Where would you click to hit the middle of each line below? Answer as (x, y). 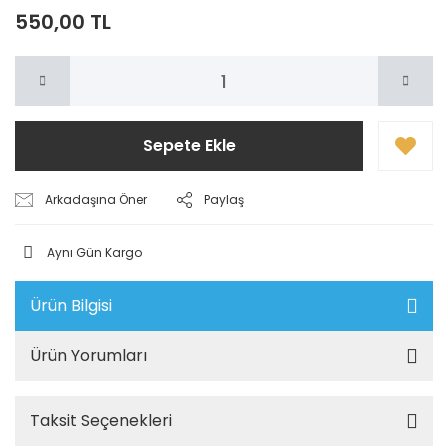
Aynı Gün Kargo (94, 252)
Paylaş (224, 199)
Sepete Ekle (189, 145)
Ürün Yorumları (88, 355)
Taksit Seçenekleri (101, 420)
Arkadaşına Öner (96, 199)
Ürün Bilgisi (71, 305)
